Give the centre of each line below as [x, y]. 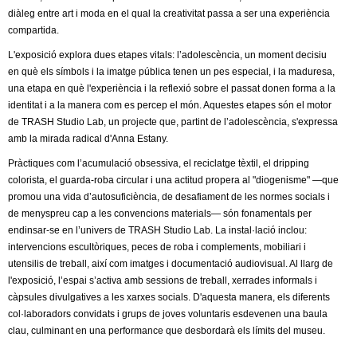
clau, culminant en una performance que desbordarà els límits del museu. [167, 330]
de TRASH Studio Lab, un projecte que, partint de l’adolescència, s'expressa [173, 122]
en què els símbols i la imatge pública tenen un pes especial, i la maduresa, [171, 71]
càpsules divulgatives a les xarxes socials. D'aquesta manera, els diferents [169, 297]
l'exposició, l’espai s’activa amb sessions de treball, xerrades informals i [163, 280]
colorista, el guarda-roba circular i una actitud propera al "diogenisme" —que [173, 180]
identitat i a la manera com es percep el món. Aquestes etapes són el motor [170, 105]
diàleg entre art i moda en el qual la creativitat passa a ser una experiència [169, 13]
